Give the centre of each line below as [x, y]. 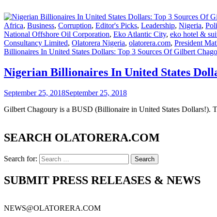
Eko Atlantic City [140, 34]
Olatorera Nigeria [98, 43]
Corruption [75, 25]
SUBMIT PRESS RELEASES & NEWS [102, 180]
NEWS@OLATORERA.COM [52, 208]
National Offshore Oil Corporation [57, 34]
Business [41, 25]
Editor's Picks [116, 25]
